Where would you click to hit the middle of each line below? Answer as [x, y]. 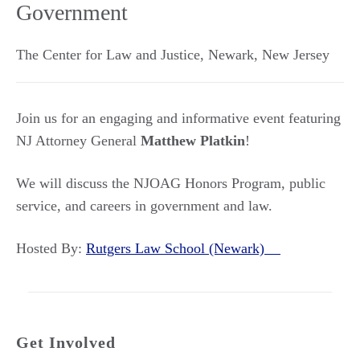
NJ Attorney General [78, 141]
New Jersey [296, 55]
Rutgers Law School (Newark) [183, 248]
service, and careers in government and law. [144, 206]
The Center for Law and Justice [108, 55]
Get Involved [66, 342]
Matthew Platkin [193, 141]
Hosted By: [51, 248]
